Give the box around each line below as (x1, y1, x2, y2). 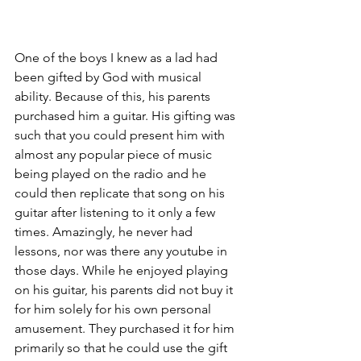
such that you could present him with (15, 127, 228, 143)
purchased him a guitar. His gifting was (15, 108, 239, 123)
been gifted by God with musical (15, 69, 205, 85)
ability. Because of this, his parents (15, 89, 214, 104)
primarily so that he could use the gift (15, 340, 230, 355)
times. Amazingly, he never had (15, 224, 196, 239)
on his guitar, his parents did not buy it (15, 282, 236, 297)
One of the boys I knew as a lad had (15, 50, 221, 65)
